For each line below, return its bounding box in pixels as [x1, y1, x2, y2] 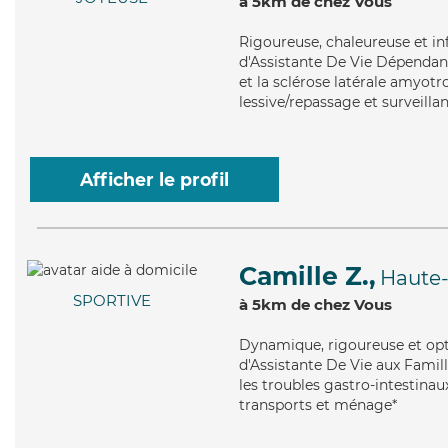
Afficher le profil [80, 169, 229, 190]
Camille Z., [239, 261, 376, 291]
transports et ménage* [239, 396, 397, 414]
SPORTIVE [73, 291, 151, 311]
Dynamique [239, 336, 321, 354]
